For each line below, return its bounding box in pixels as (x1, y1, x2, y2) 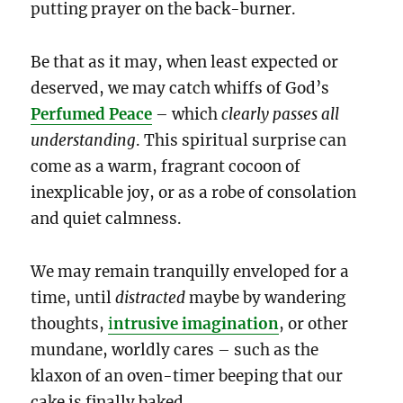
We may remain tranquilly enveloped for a (31, 261, 350, 282)
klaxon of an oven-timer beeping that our (31, 365, 344, 386)
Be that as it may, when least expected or (31, 51, 339, 72)
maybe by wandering (185, 287, 346, 308)
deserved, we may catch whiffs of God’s (31, 77, 330, 98)
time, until (31, 287, 116, 308)
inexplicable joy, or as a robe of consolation (31, 182, 357, 202)
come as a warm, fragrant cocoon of (31, 156, 301, 176)
